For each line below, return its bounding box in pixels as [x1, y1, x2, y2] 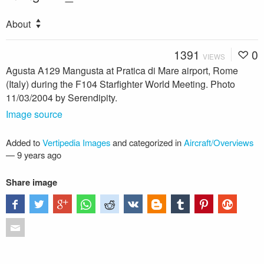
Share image [6, 175, 57, 189]
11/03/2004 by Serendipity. [6, 90, 117, 104]
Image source [6, 107, 62, 121]
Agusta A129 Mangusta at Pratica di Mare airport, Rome [6, 63, 238, 77]
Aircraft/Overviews [184, 136, 253, 148]
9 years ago [17, 148, 61, 161]
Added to [6, 136, 42, 148]
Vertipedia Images [42, 136, 110, 148]
